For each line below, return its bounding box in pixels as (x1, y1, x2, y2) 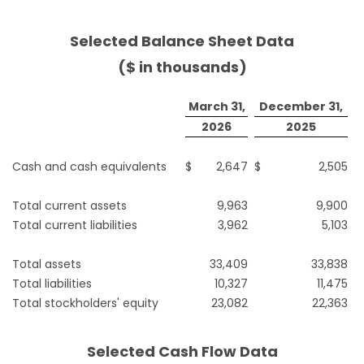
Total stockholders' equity (12, 295, 158, 312)
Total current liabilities (12, 217, 137, 234)
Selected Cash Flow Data (86, 341, 278, 362)
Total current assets (12, 197, 127, 214)
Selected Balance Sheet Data (70, 31, 294, 52)
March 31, (188, 98, 245, 115)
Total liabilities (12, 275, 92, 292)
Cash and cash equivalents (12, 158, 167, 175)
